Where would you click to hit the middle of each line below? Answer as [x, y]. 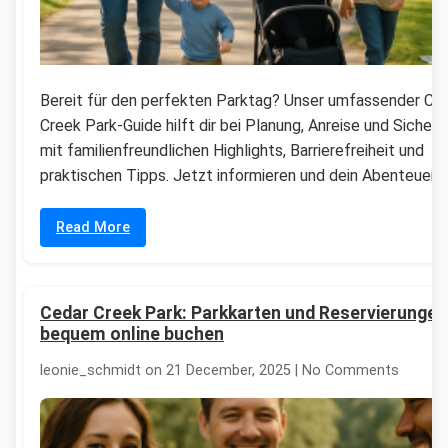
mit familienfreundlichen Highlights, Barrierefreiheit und [232, 150]
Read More [93, 227]
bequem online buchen [132, 333]
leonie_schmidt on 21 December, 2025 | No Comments [219, 371]
